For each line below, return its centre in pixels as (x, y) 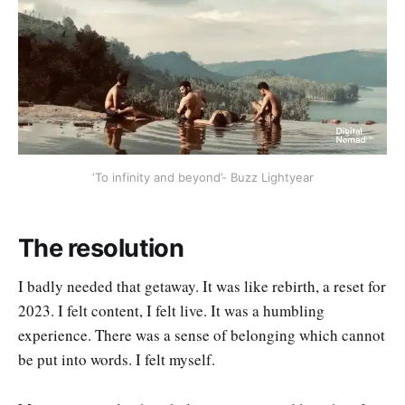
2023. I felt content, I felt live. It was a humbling (171, 311)
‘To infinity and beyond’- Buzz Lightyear (202, 177)
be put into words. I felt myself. (117, 360)
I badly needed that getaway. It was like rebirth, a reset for (202, 287)
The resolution (101, 248)
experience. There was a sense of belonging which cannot (202, 335)
